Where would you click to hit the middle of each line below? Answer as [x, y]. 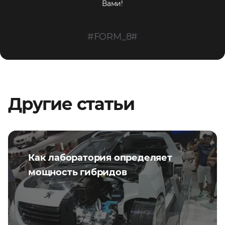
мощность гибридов [78, 172]
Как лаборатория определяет [100, 157]
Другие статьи [71, 104]
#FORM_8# [113, 36]
